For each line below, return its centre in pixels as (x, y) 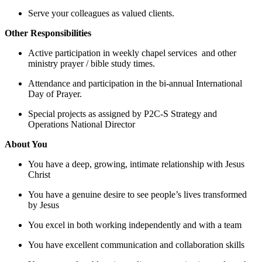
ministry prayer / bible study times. (93, 63)
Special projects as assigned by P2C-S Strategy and (123, 113)
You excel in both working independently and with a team (135, 225)
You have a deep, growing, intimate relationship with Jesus (136, 164)
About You (26, 144)
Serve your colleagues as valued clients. (101, 13)
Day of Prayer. (55, 94)
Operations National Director (82, 124)
